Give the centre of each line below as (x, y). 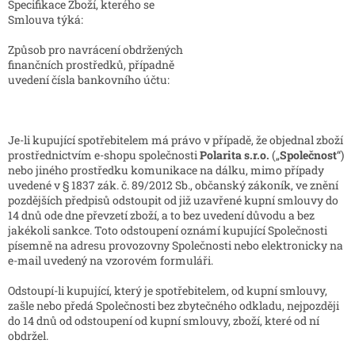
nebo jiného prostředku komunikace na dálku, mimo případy (166, 170)
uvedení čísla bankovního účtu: (89, 80)
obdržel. (28, 336)
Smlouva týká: (46, 20)
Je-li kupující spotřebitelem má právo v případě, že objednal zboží (176, 140)
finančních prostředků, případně (91, 65)
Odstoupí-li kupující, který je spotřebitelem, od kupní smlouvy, (168, 291)
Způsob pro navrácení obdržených (95, 50)
